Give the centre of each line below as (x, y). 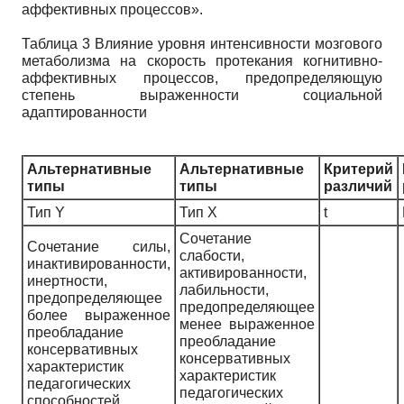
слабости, (212, 255)
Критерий (358, 169)
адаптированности (84, 112)
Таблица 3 (58, 43)
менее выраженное (247, 324)
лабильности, (224, 289)
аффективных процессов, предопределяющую (202, 78)
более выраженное (99, 315)
